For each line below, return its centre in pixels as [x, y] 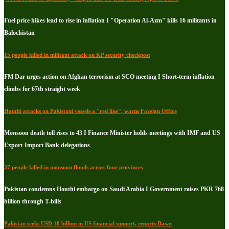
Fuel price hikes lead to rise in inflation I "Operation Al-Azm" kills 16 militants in [110, 21]
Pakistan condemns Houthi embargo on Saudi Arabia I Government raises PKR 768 [114, 189]
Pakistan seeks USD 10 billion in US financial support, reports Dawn [88, 223]
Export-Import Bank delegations [47, 145]
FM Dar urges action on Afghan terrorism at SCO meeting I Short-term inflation [109, 77]
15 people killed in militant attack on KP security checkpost [77, 55]
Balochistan [19, 33]
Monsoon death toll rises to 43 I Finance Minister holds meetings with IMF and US [112, 133]
